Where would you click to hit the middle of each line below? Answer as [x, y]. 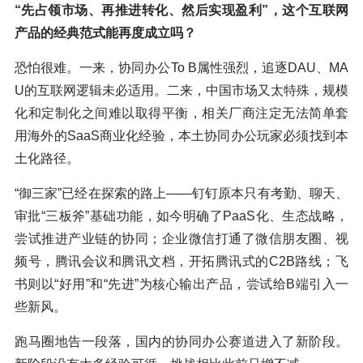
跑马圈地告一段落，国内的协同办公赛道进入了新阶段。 [181, 342]
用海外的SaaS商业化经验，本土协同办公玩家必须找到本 [181, 136]
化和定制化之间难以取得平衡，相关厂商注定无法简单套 [181, 113]
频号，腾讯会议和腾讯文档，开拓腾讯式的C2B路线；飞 [181, 262]
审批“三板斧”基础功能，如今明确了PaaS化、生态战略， [181, 216]
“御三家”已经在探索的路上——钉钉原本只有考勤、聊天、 [181, 194]
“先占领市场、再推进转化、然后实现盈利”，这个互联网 [181, 11]
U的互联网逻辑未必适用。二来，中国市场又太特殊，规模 [181, 91]
